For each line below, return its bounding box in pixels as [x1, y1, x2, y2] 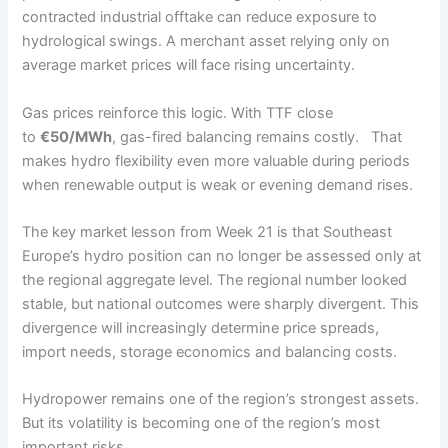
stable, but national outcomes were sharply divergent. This [22, 295, 420, 314]
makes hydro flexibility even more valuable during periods [22, 151, 411, 170]
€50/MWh [40, 127, 113, 146]
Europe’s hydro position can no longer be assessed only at [22, 247, 422, 266]
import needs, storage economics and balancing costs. [22, 343, 398, 362]
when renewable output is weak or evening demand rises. [22, 175, 414, 194]
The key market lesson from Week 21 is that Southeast [22, 223, 393, 242]
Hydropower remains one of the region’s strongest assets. [22, 390, 420, 409]
